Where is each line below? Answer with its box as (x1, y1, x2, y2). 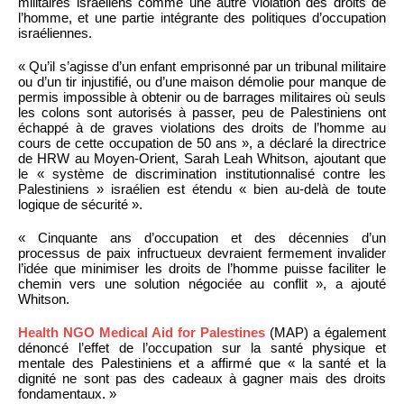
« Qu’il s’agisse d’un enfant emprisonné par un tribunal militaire (18, 59, 386, 75)
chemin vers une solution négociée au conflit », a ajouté (18, 276, 386, 292)
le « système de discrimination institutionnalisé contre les (18, 166, 386, 182)
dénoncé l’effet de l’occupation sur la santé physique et (18, 340, 386, 356)
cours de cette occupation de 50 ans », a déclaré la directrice (18, 135, 386, 151)
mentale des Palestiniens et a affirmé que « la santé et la (18, 355, 386, 372)
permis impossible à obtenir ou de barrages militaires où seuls (18, 89, 386, 106)
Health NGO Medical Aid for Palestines (18, 325, 265, 341)
